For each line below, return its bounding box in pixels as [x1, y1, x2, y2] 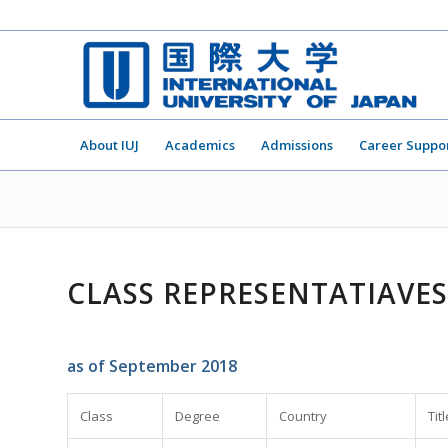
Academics [165, 136, 235, 154]
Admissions [261, 136, 333, 154]
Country [279, 406, 327, 425]
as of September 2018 [67, 355, 237, 378]
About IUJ [80, 136, 139, 154]
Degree [175, 406, 220, 425]
